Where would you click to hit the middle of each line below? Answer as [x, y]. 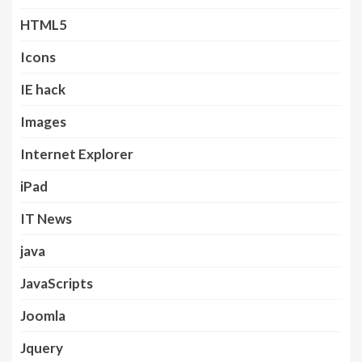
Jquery [42, 347]
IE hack [43, 89]
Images [43, 121]
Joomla [43, 315]
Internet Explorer [77, 154]
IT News [46, 218]
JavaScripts [57, 283]
